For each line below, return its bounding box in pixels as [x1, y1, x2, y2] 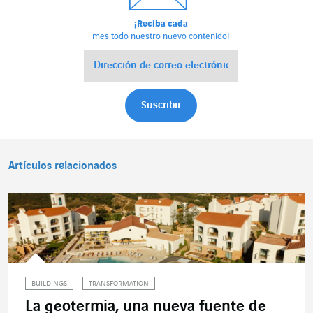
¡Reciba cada [133, 19, 188, 29]
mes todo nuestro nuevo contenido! [92, 31, 230, 42]
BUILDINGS [31, 280, 67, 289]
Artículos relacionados [8, 160, 117, 173]
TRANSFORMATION [89, 280, 149, 289]
